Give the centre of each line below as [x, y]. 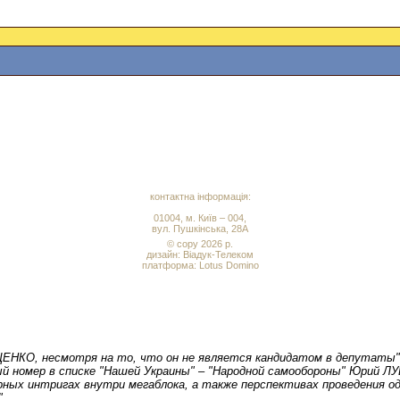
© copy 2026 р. [200, 244]
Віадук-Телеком [218, 254]
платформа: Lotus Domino [200, 265]
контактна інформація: [200, 196]
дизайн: [165, 254]
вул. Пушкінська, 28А [200, 229]
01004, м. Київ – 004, [200, 218]
